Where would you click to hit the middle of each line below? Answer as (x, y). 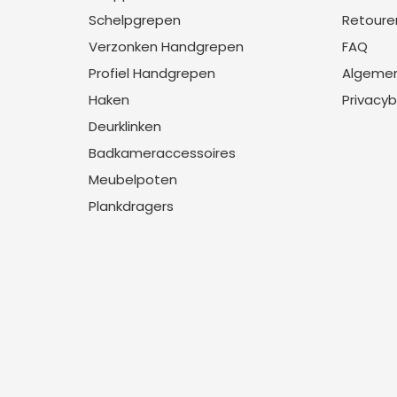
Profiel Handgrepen (152, 73)
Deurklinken (125, 126)
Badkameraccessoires (162, 153)
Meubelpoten (132, 179)
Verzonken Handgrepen (166, 47)
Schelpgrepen (134, 20)
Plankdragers (131, 206)
